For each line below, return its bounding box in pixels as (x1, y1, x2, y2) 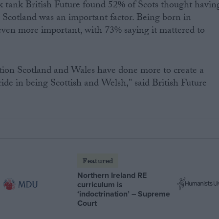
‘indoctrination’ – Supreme (77, 188, 171, 199)
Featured (82, 155, 113, 165)
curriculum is (77, 178, 123, 190)
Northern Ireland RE (77, 169, 147, 181)
